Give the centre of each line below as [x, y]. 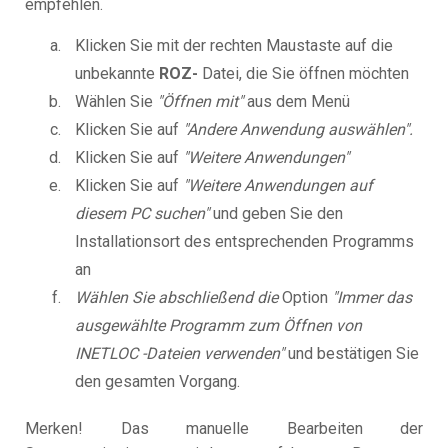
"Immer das [372, 298]
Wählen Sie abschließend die [176, 298]
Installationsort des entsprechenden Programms [244, 242]
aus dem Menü [296, 102]
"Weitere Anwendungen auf [278, 186]
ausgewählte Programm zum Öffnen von [218, 326]
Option [305, 298]
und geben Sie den [276, 214]
